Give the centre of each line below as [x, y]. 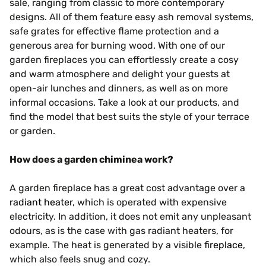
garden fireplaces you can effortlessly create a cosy [124, 60]
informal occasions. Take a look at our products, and [124, 102]
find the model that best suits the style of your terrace [129, 117]
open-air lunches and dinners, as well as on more [119, 88]
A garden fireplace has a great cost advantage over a [127, 188]
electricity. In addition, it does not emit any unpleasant [130, 216]
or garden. [32, 131]
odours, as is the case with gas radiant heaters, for [121, 231]
